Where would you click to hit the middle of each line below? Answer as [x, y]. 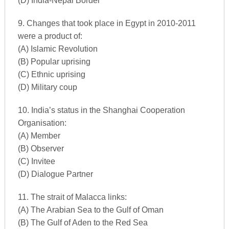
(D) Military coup [47, 87]
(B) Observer [41, 148]
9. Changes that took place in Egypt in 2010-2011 [107, 23]
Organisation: [42, 123]
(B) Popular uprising [54, 62]
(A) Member [39, 136]
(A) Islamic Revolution [58, 49]
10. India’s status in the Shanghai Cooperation [101, 110]
